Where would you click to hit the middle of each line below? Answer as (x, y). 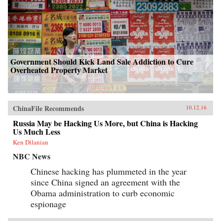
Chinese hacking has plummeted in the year (109, 171)
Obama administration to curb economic (103, 193)
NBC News (32, 156)
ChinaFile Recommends (48, 109)
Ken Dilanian (31, 142)
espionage (48, 204)
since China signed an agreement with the (105, 182)
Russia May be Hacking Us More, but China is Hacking (105, 123)
